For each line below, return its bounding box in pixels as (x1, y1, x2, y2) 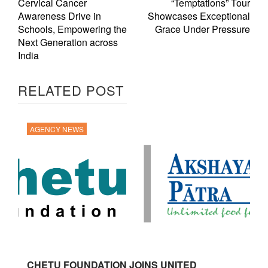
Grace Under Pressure (155, 22, 250, 36)
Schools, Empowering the (18, 22, 127, 36)
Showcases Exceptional (148, 8, 250, 23)
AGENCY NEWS (30, 123, 84, 134)
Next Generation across (18, 35, 118, 49)
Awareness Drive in (18, 8, 101, 23)
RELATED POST (18, 80, 124, 99)
